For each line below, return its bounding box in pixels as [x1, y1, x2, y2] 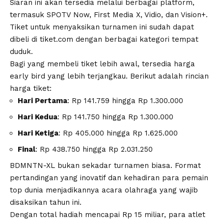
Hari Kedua [18, 112, 57, 121]
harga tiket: [10, 83, 52, 93]
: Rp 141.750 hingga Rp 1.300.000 [57, 112, 173, 121]
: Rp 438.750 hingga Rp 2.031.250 [35, 144, 153, 154]
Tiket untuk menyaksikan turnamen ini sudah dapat [10, 22, 194, 31]
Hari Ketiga [18, 128, 58, 137]
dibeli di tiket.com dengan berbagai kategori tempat [10, 34, 198, 44]
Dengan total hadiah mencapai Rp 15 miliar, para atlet [10, 210, 205, 219]
